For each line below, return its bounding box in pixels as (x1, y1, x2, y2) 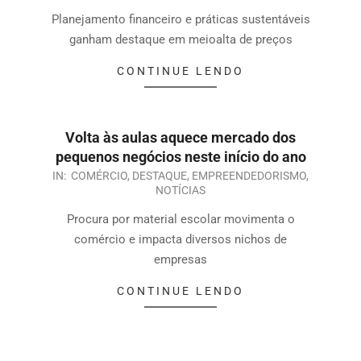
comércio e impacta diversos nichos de (74, 231, 287, 247)
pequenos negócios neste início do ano (55, 147, 306, 165)
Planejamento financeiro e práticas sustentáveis (51, 11, 310, 27)
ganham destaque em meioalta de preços (68, 31, 293, 47)
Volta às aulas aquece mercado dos (65, 128, 296, 146)
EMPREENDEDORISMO (192, 168, 306, 182)
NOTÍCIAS (156, 183, 205, 197)
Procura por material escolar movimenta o (66, 211, 295, 226)
